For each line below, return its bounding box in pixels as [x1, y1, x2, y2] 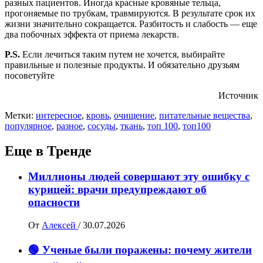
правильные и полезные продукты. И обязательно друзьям [5, 59, 240, 70]
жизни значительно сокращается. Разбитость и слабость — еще [5, 18, 257, 29]
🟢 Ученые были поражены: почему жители [28, 243, 252, 256]
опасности [28, 196, 80, 209]
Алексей [42, 220, 78, 231]
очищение [114, 110, 154, 120]
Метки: [5, 110, 36, 120]
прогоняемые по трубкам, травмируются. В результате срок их [5, 8, 255, 18]
